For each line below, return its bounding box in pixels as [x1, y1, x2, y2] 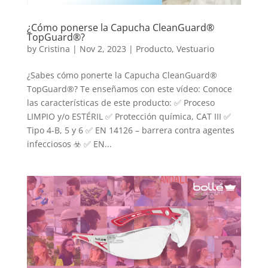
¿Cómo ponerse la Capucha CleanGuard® [26, 20, 214, 34]
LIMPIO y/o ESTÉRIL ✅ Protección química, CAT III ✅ [26, 110, 231, 122]
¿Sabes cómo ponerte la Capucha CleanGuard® [26, 69, 217, 81]
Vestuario [176, 42, 214, 54]
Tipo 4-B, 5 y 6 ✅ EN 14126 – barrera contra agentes [26, 124, 234, 136]
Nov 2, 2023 [79, 42, 126, 54]
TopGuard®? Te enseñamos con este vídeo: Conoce [26, 83, 232, 95]
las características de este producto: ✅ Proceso [26, 96, 215, 108]
